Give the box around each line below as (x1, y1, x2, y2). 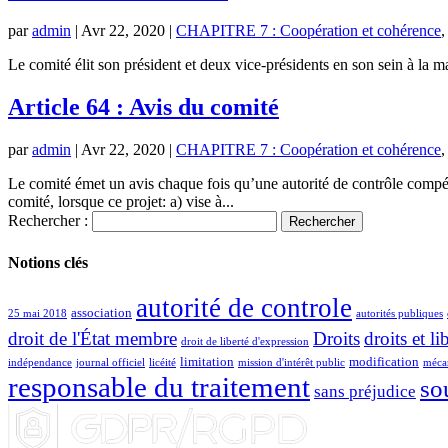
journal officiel (76, 356, 145, 368)
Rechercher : (8, 212, 88, 230)
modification (349, 354, 419, 369)
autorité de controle (136, 292, 352, 323)
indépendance (8, 356, 72, 368)
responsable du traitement (8, 370, 310, 403)
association (71, 305, 132, 320)
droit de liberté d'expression (181, 335, 309, 347)
